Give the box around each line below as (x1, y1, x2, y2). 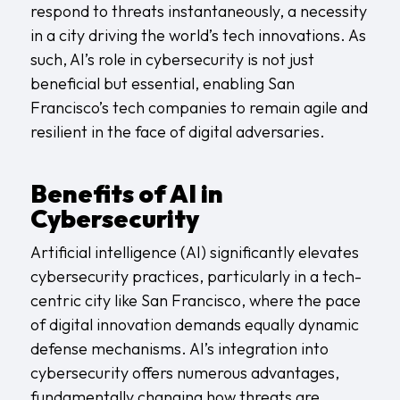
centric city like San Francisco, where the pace (29, 289, 361, 311)
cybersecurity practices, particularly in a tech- (29, 265, 362, 287)
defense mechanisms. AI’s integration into (29, 337, 329, 359)
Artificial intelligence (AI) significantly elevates (29, 241, 359, 262)
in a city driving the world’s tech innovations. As (29, 24, 366, 46)
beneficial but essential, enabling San (29, 72, 295, 94)
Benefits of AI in (29, 177, 223, 209)
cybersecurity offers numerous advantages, (29, 362, 339, 383)
